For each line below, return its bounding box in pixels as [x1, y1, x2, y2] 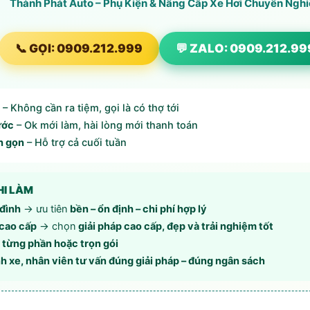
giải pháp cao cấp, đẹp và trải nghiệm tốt [78, 220, 273, 233]
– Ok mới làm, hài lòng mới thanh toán [14, 119, 198, 132]
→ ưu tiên [21, 203, 70, 216]
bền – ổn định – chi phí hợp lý [70, 203, 207, 216]
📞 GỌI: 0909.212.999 [15, 42, 143, 56]
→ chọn [37, 220, 78, 233]
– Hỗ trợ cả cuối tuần [24, 136, 127, 149]
